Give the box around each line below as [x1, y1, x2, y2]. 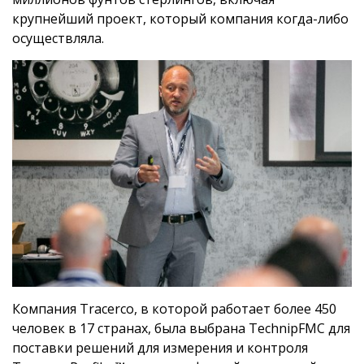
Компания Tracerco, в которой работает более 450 [12, 299, 336, 318]
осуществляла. [12, 29, 104, 47]
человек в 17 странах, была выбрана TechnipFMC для [12, 318, 350, 337]
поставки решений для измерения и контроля [12, 338, 308, 357]
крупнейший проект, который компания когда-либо [12, 10, 349, 28]
